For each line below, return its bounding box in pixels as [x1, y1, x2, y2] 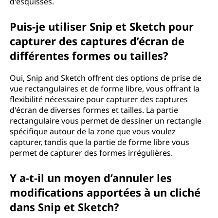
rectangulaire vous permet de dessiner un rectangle [10, 115, 201, 126]
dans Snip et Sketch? [10, 200, 119, 214]
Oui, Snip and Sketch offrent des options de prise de [10, 73, 201, 83]
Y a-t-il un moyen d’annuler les [10, 170, 172, 185]
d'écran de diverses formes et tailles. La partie [10, 105, 178, 115]
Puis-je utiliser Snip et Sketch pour [10, 19, 194, 34]
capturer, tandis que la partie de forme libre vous [10, 137, 189, 147]
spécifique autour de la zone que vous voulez [10, 126, 176, 137]
